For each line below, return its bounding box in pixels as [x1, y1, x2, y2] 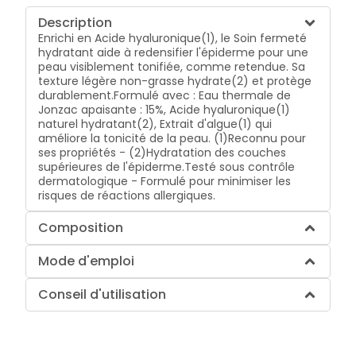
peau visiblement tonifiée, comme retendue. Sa [38, 59, 306, 75]
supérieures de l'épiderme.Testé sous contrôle [38, 159, 296, 176]
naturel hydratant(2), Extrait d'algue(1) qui [38, 116, 273, 133]
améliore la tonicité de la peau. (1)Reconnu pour [38, 130, 307, 147]
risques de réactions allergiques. [38, 188, 216, 204]
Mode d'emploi [38, 252, 135, 271]
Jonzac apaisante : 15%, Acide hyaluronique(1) [38, 102, 291, 118]
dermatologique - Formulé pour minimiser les [38, 173, 292, 190]
